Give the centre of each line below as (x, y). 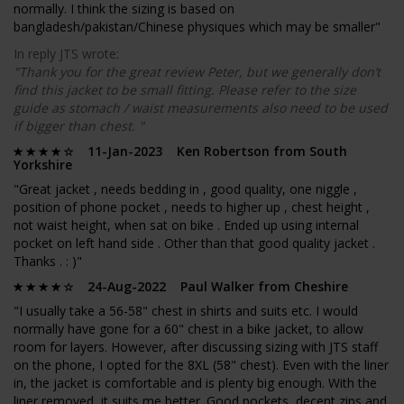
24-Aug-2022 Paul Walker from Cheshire (212, 287)
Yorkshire (43, 165)
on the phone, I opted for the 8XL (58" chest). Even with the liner (201, 365)
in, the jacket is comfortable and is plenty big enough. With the (195, 383)
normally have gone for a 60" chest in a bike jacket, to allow (188, 329)
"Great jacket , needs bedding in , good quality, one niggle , (185, 189)
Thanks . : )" (48, 262)
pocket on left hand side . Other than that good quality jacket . (194, 243)
